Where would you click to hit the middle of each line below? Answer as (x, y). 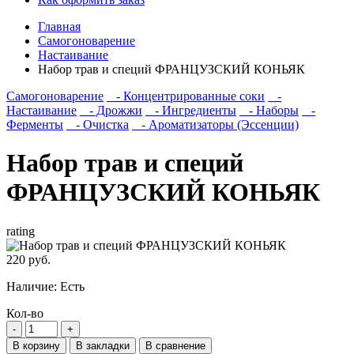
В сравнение (175, 345)
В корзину (36, 345)
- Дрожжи (111, 110)
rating (21, 231)
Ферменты (35, 124)
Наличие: (33, 286)
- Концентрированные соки (186, 96)
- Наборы (269, 110)
